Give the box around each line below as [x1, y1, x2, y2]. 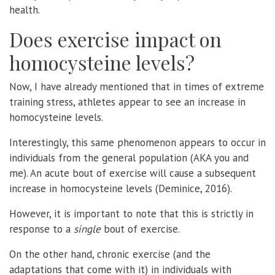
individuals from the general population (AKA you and [9, 150, 249, 165]
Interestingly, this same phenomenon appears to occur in [9, 135, 266, 149]
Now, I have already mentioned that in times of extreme [9, 79, 264, 93]
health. [9, 2, 40, 17]
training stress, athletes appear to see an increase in [9, 95, 246, 109]
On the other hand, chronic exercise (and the [9, 247, 211, 261]
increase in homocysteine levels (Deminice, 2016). [9, 181, 232, 195]
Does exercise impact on [9, 25, 222, 52]
